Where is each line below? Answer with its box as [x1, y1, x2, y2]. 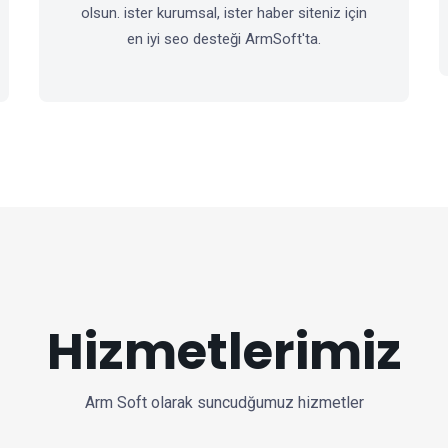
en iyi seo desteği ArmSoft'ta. [127, 30, 321, 48]
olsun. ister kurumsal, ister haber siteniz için [81, 4, 367, 22]
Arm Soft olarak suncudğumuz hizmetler [84, 393, 364, 412]
